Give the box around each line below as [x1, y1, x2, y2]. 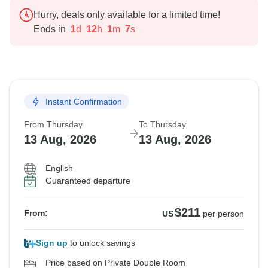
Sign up [36, 238, 68, 248]
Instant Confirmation [45, 96, 122, 106]
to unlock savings [68, 238, 135, 248]
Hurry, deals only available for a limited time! [33, 10, 220, 20]
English [45, 163, 73, 173]
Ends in [33, 24, 66, 35]
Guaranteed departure [45, 176, 130, 186]
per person [203, 209, 244, 219]
